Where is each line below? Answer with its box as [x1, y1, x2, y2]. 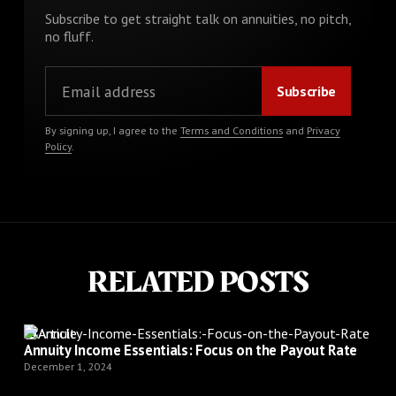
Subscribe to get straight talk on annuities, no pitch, [44, 10, 351, 28]
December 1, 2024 [23, 359, 112, 373]
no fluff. [44, 27, 94, 46]
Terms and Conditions [179, 124, 283, 138]
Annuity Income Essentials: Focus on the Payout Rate [23, 339, 358, 360]
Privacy [306, 124, 340, 138]
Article [37, 324, 77, 342]
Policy [44, 140, 72, 154]
